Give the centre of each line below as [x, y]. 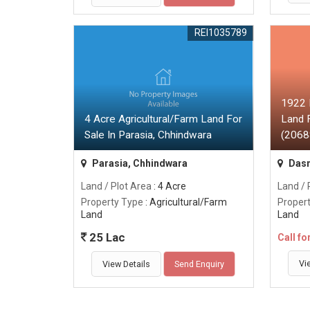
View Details [127, 264]
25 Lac [106, 238]
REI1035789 [220, 33]
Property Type [112, 202]
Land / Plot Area [116, 186]
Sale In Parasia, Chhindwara [148, 135]
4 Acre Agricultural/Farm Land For [163, 119]
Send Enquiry [200, 264]
